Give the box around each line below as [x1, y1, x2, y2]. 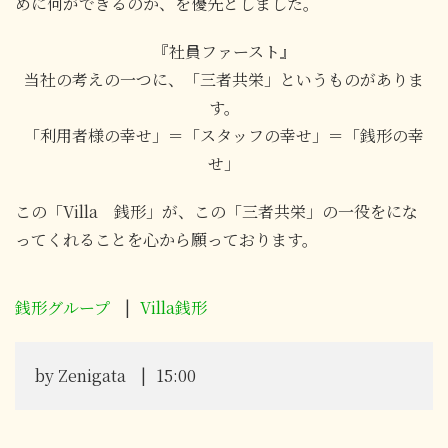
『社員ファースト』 [152, 39, 296, 63]
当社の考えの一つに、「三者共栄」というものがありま [24, 67, 424, 91]
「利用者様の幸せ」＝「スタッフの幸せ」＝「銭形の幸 [24, 123, 424, 147]
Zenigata [58, 363, 126, 387]
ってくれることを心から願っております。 [15, 227, 318, 251]
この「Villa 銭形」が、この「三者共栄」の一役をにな [15, 199, 418, 223]
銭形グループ [15, 295, 110, 319]
